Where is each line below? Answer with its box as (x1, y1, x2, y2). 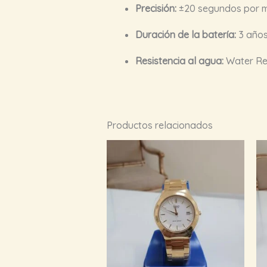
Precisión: (135, 2, 176, 14)
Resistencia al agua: (135, 54, 223, 67)
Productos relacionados (106, 119, 213, 131)
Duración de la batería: (135, 28, 236, 41)
